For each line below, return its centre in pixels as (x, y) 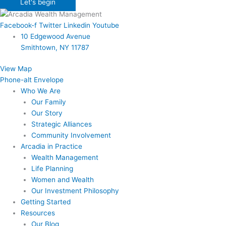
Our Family (48, 102)
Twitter (50, 25)
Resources (38, 213)
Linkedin (77, 25)
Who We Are (41, 91)
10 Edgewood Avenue (56, 36)
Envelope (49, 80)
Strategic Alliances (61, 124)
